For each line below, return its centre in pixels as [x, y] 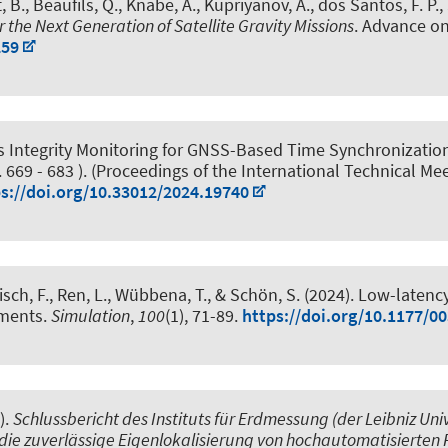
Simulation [90, 315]
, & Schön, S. [253, 294]
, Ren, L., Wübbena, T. [128, 294]
